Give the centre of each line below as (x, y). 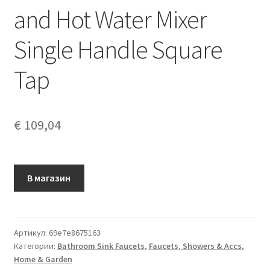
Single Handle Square (118, 49)
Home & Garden (43, 259)
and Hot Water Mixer (110, 19)
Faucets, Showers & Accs (195, 246)
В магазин (49, 177)
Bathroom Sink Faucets (101, 246)
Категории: (35, 246)
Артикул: (31, 232)
